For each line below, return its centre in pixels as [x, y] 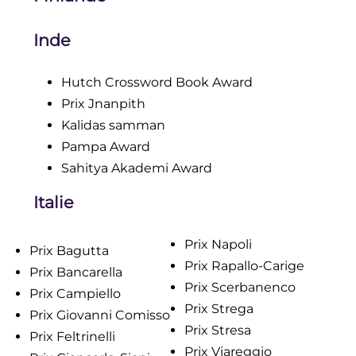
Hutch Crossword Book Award [157, 83]
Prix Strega [219, 308]
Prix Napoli [218, 244]
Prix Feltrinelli [72, 336]
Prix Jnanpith [103, 104]
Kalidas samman [113, 126]
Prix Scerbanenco [240, 287]
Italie [53, 202]
